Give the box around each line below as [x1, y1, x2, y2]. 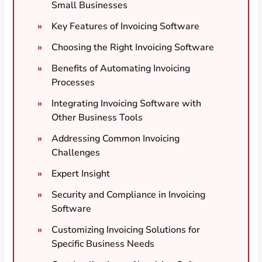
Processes [51, 75, 95, 89]
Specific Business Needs [51, 237, 155, 250]
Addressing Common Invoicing [51, 132, 180, 145]
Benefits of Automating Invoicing [51, 61, 191, 75]
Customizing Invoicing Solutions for [51, 223, 201, 236]
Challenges [51, 146, 101, 159]
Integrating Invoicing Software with [51, 96, 202, 110]
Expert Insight [51, 167, 111, 180]
